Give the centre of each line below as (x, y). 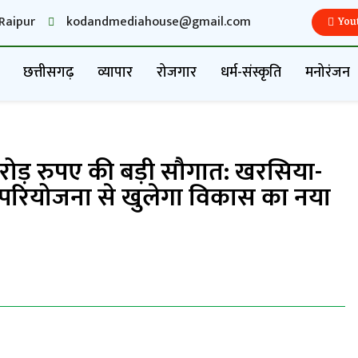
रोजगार (177, 72)
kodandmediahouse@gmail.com (158, 22)
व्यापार (115, 72)
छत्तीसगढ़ (49, 72)
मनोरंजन (328, 72)
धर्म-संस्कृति (251, 72)
